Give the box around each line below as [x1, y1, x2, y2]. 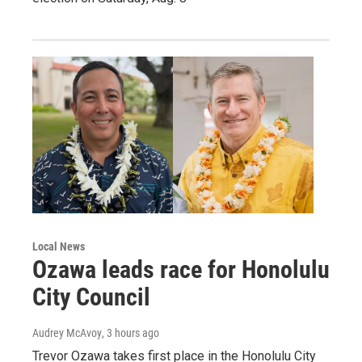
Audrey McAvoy [32, 326, 102, 339]
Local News [32, 239, 85, 253]
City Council [32, 282, 150, 311]
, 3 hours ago [102, 326, 159, 339]
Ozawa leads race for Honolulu [32, 255, 330, 284]
